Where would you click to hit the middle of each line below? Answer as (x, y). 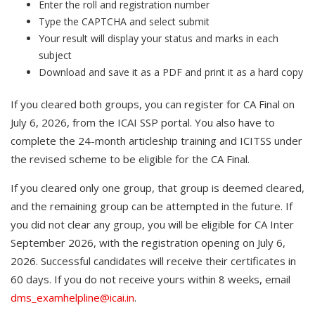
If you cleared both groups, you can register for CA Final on (153, 104)
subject (55, 55)
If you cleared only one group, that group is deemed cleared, (157, 188)
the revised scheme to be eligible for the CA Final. (130, 159)
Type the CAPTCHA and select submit (124, 21)
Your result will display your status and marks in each (159, 38)
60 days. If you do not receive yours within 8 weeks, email (150, 279)
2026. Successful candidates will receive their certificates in (153, 261)
